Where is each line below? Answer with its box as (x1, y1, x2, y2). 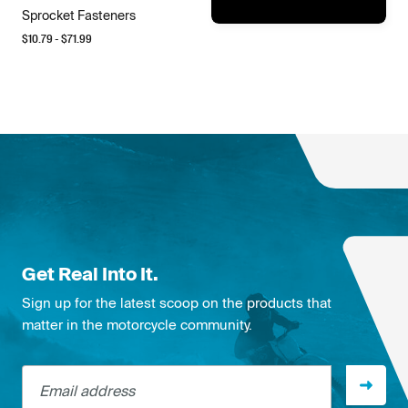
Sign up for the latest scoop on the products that (22, 294, 331, 311)
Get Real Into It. (22, 262, 158, 284)
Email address (21, 363, 117, 381)
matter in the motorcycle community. (22, 316, 252, 332)
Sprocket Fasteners (22, 7, 136, 23)
